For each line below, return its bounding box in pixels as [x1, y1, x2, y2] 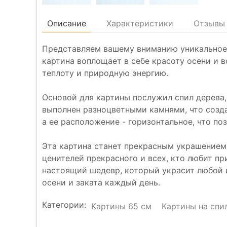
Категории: [42, 200, 86, 210]
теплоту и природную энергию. [42, 68, 168, 79]
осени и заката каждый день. [42, 177, 160, 188]
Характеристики [106, 18, 173, 29]
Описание [47, 18, 86, 29]
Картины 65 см [91, 201, 152, 212]
